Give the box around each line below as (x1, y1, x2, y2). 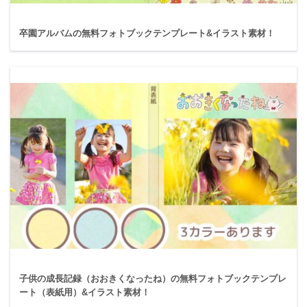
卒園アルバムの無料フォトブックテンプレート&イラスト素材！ (19, 28, 275, 39)
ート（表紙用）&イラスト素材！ (19, 286, 150, 297)
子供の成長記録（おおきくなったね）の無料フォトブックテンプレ (19, 273, 286, 284)
